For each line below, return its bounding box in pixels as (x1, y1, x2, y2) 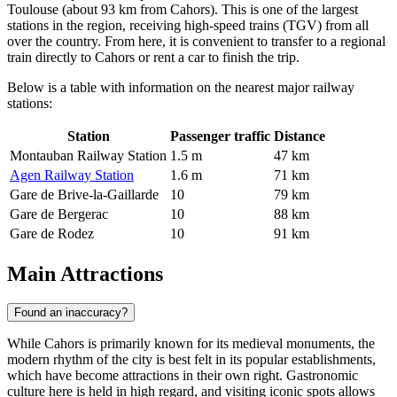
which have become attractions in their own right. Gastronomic (7, 368, 358, 384)
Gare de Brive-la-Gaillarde (10, 186, 159, 202)
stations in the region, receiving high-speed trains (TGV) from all (7, 17, 369, 33)
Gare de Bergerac (10, 206, 108, 222)
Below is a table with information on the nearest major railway (7, 79, 354, 95)
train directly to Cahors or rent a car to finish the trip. (7, 49, 300, 65)
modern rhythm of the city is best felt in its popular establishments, (7, 352, 376, 368)
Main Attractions (7, 261, 163, 285)
